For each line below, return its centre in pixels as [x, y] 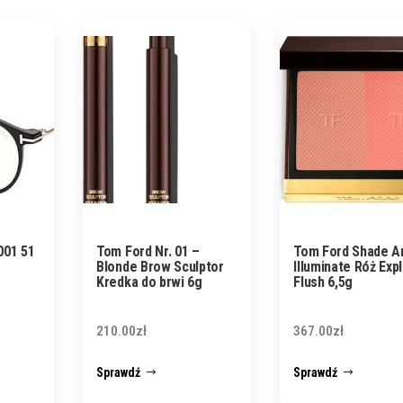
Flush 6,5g [323, 282]
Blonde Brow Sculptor [160, 267]
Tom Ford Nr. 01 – [148, 251]
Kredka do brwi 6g [149, 282]
